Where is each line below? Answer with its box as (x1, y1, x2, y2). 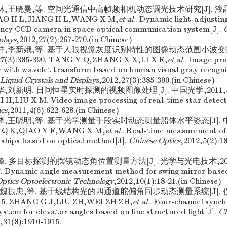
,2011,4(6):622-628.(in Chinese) (7, 106, 119, 115)
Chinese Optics (129, 136, 180, 145)
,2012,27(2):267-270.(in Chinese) (16, 35, 132, 44)
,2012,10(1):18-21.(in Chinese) (113, 177, 221, 186)
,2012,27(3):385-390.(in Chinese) (99, 75, 215, 85)
